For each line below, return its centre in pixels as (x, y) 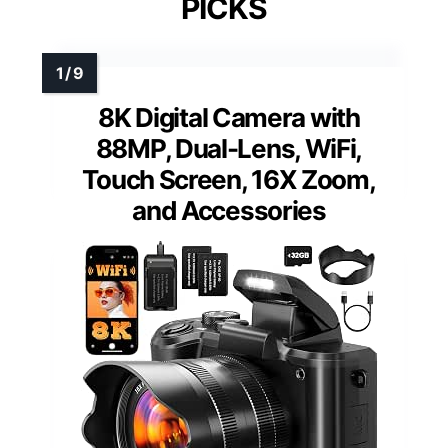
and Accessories (229, 211)
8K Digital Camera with (229, 118)
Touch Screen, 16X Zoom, (229, 180)
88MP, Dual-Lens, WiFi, (229, 149)
